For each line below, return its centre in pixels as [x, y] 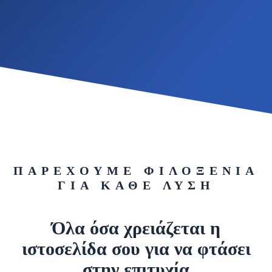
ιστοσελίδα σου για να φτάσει [136, 249]
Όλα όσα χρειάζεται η [136, 228]
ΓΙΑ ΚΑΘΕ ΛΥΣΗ [136, 185]
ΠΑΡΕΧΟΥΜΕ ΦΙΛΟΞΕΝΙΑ [136, 171]
